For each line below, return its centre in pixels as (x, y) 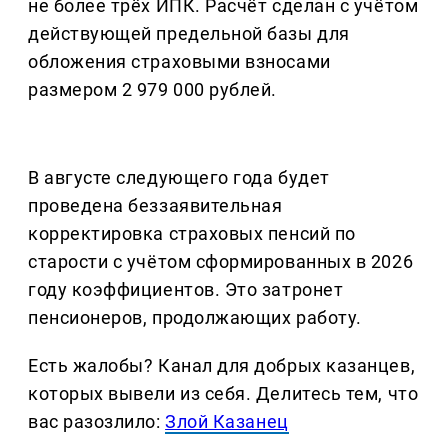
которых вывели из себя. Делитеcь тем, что (223, 394)
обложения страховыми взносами (179, 62)
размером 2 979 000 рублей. (153, 90)
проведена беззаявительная (155, 206)
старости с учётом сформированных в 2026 (221, 262)
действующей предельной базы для (189, 34)
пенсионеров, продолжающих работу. (195, 318)
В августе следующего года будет (179, 178)
